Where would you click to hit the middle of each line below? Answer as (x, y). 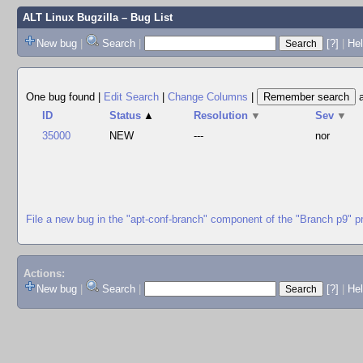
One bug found (62, 97)
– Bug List (145, 17)
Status (126, 115)
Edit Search (131, 97)
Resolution (221, 115)
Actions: (44, 274)
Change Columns (208, 97)
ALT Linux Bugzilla (70, 17)
